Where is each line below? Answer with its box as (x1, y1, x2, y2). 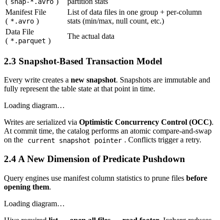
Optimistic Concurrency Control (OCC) (79, 118, 212, 127)
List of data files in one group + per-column (67, 7, 202, 16)
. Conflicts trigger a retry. (124, 136, 202, 144)
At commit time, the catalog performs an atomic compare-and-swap (4, 127, 212, 136)
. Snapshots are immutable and (116, 76, 210, 84)
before (186, 173, 207, 182)
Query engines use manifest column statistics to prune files (4, 173, 186, 182)
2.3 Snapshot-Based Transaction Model (4, 55, 162, 66)
